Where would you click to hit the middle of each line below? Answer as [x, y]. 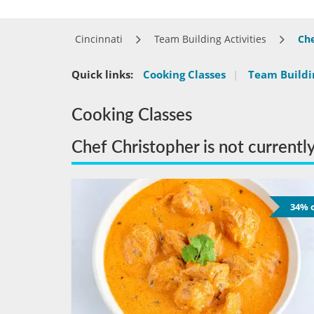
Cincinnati [99, 39]
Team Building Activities [210, 39]
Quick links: [102, 74]
